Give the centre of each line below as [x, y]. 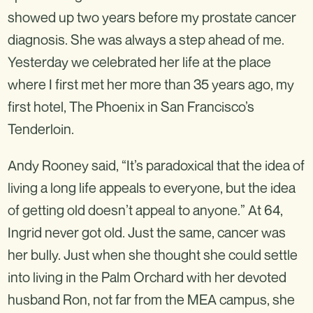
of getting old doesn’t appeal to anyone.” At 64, [145, 210]
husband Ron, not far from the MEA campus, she [151, 299]
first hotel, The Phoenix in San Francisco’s [131, 107]
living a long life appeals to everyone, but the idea [152, 188]
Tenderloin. [41, 129]
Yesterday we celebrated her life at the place [139, 62]
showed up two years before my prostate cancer [152, 17]
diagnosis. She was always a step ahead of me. [146, 39]
